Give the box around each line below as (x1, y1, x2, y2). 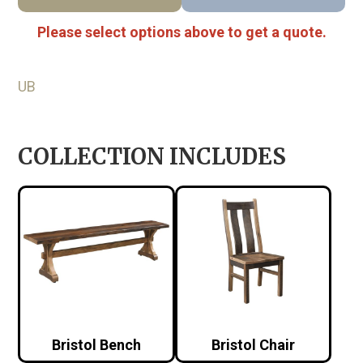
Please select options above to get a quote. (36, 23, 327, 41)
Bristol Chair (211, 335, 296, 353)
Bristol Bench (52, 335, 142, 353)
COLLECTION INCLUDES (18, 142, 287, 170)
